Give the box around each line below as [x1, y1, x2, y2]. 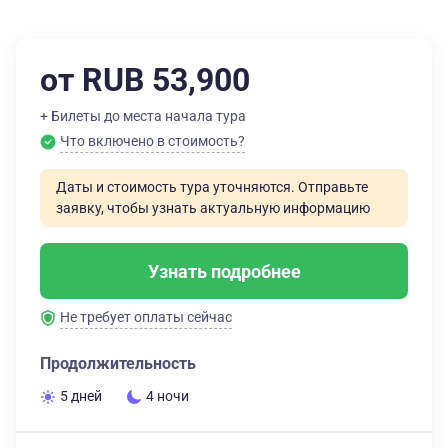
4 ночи [146, 388, 189, 404]
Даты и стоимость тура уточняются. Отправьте [56, 179, 368, 195]
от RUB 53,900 [40, 61, 250, 99]
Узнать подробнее [147, 260, 301, 282]
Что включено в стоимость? [60, 133, 245, 149]
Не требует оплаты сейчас [60, 309, 232, 325]
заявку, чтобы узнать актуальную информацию [56, 200, 370, 216]
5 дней [60, 388, 102, 404]
